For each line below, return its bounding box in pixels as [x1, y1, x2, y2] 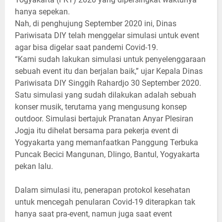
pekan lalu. [15, 161, 53, 171]
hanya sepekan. [15, 6, 72, 16]
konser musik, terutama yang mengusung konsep [15, 102, 187, 111]
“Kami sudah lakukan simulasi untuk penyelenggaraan [15, 54, 206, 64]
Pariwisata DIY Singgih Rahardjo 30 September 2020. [15, 78, 201, 88]
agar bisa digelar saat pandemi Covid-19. [15, 42, 158, 52]
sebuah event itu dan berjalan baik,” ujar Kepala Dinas [15, 66, 203, 76]
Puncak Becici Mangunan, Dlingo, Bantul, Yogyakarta [15, 149, 200, 159]
